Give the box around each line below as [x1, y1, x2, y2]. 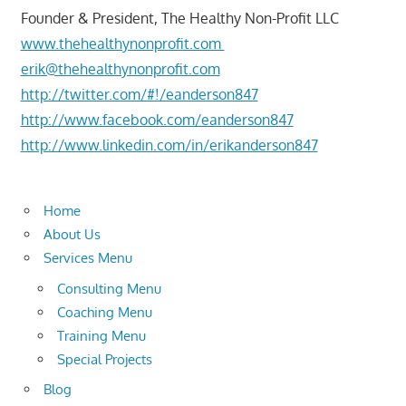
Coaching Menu [57, 303, 152, 321]
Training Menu [57, 326, 146, 344]
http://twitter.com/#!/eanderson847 [20, 84, 258, 103]
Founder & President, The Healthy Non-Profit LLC [20, 8, 339, 27]
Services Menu [43, 249, 132, 267]
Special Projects [57, 350, 152, 368]
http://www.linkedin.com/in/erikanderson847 [20, 135, 318, 154]
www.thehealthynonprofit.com [20, 34, 225, 53]
